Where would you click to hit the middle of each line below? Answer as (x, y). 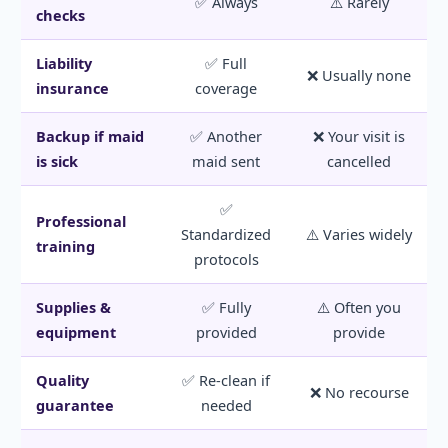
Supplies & (73, 307)
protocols (226, 259)
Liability (64, 63)
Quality (62, 380)
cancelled (359, 161)
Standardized (226, 234)
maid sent (226, 161)
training (65, 246)
